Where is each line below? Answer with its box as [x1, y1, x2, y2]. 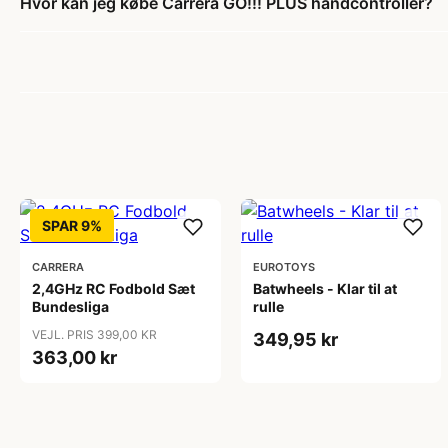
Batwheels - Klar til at [252, 280, 397, 297]
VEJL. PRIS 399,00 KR [32, 327, 157, 342]
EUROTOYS [252, 260, 315, 274]
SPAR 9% [42, 217, 102, 234]
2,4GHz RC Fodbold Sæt [32, 280, 195, 297]
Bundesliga [32, 298, 109, 315]
